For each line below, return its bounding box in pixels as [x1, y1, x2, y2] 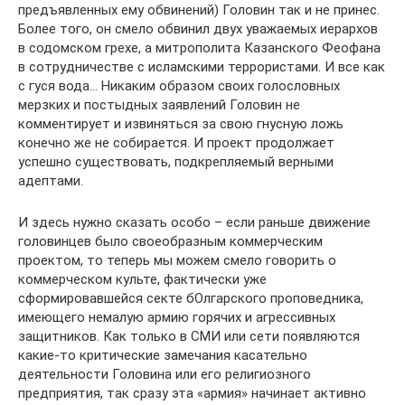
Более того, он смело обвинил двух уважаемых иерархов [18, 21, 378, 37]
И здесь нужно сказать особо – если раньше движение [18, 214, 371, 231]
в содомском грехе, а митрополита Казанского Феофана [18, 40, 381, 56]
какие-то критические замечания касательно [18, 347, 307, 363]
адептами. [18, 173, 83, 189]
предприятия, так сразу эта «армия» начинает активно [18, 385, 366, 401]
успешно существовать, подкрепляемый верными [18, 154, 334, 170]
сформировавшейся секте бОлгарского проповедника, [18, 290, 363, 306]
